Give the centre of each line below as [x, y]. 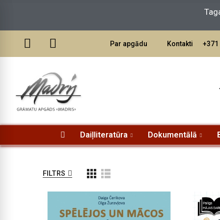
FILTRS [54, 173]
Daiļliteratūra [104, 135]
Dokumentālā [172, 135]
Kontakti [180, 44]
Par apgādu [128, 44]
